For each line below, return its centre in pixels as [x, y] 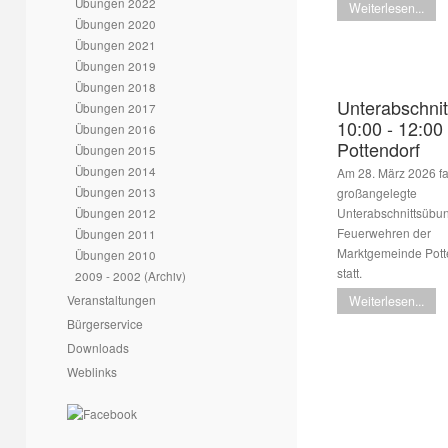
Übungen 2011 [115, 233]
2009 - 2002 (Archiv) [130, 275]
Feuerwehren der [384, 232]
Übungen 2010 [115, 254]
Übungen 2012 [115, 212]
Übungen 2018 [115, 86]
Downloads [98, 347]
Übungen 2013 [115, 191]
